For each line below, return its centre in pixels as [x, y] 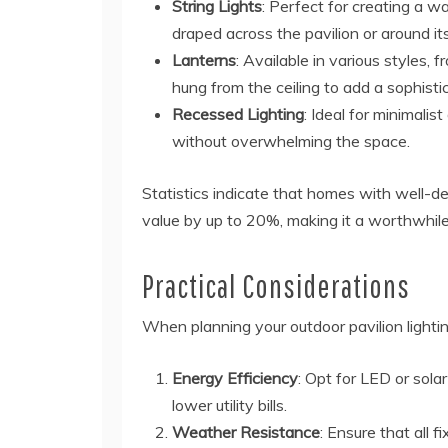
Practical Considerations [276, 286]
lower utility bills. [229, 405]
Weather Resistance [246, 432]
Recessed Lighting [238, 114]
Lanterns [204, 60]
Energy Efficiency [235, 378]
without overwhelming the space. [291, 141]
